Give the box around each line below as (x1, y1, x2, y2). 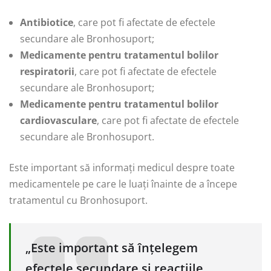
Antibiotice (20, 15, 73, 29)
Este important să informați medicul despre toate (9, 160, 235, 174)
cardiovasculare (20, 113, 97, 127)
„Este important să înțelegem (25, 239, 198, 256)
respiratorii (20, 64, 74, 78)
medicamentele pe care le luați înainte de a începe (9, 177, 237, 191)
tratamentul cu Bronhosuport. (9, 193, 148, 207)
